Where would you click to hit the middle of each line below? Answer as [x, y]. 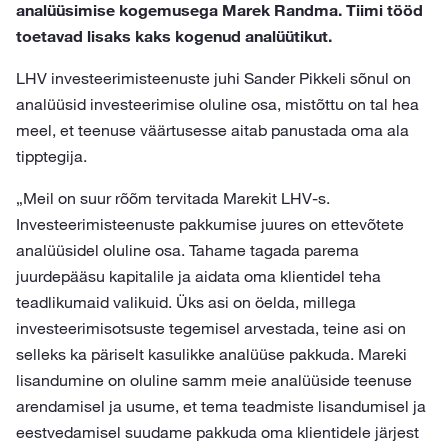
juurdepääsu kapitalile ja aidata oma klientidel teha [198, 276]
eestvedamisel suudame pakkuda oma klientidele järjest [217, 432]
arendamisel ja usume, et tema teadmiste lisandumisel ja [221, 406]
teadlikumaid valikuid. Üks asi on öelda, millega [186, 302]
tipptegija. [51, 156]
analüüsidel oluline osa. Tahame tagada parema [187, 250]
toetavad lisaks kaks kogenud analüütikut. [174, 36]
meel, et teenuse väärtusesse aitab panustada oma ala [212, 130]
